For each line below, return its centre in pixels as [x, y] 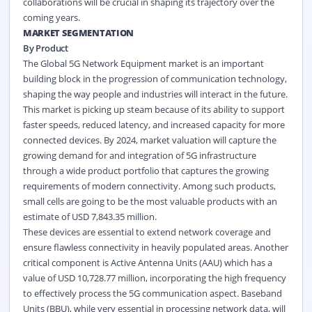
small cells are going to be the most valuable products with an [150, 201]
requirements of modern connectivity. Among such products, [149, 186]
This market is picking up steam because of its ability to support [154, 109]
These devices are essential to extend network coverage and [147, 232]
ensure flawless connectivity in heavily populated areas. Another [155, 247]
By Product [46, 48]
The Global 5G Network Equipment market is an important [143, 63]
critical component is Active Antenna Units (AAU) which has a [147, 262]
